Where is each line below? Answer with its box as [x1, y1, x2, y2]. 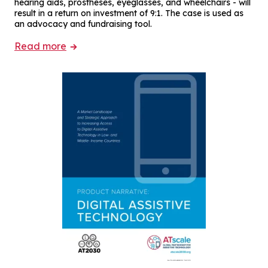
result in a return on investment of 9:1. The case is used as [14, 7, 243, 19]
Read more [14, 39, 66, 52]
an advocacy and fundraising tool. [14, 18, 152, 29]
